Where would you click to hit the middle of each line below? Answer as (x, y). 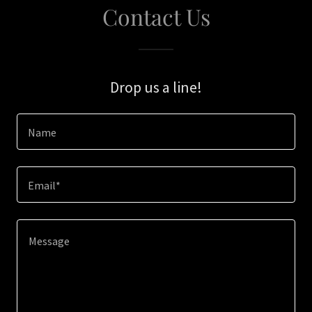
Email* (44, 186)
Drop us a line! (156, 87)
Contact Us (156, 16)
